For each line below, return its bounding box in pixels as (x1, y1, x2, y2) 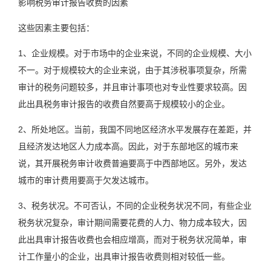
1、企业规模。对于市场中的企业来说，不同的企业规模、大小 (18, 48, 252, 59)
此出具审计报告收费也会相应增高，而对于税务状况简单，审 (18, 235, 247, 245)
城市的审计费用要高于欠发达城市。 (18, 175, 154, 186)
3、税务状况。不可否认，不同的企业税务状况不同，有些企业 (18, 201, 252, 211)
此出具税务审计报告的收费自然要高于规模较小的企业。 (18, 99, 230, 109)
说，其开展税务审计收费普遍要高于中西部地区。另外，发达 (18, 158, 247, 169)
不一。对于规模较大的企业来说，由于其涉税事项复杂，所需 (18, 65, 247, 76)
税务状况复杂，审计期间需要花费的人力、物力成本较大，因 (18, 218, 247, 228)
